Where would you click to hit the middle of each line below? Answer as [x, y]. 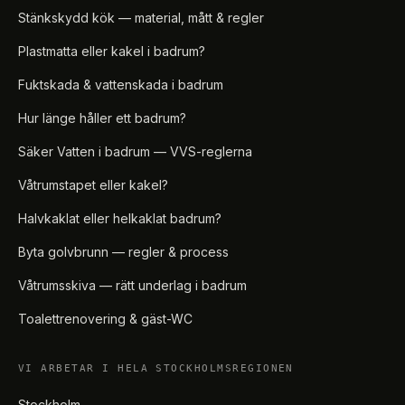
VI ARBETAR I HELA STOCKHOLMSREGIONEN [156, 368]
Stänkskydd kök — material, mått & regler [141, 18]
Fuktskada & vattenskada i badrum [121, 85]
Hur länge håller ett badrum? [102, 118]
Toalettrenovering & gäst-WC [105, 319]
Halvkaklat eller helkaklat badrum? [120, 218]
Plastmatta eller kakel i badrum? [112, 51]
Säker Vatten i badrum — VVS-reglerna [135, 151]
